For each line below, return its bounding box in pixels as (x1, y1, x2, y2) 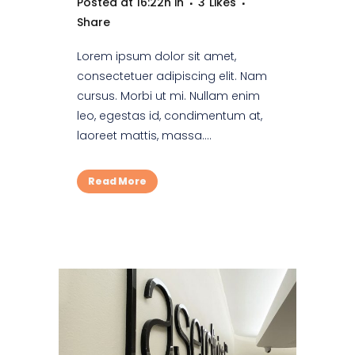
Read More (88, 174, 147, 189)
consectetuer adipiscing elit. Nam (77, 68, 267, 85)
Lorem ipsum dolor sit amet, (77, 48, 236, 65)
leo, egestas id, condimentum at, (77, 108, 262, 124)
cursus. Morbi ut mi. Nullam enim (77, 88, 260, 105)
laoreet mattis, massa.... (77, 128, 212, 144)
